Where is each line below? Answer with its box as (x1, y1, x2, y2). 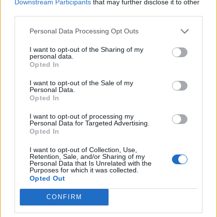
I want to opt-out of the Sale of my (30, 78, 133, 87)
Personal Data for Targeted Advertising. (30, 119, 150, 127)
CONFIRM (46, 193, 82, 201)
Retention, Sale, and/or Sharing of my (30, 152, 145, 160)
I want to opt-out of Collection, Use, (30, 145, 137, 154)
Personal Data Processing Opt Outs (30, 27, 139, 35)
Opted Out (30, 174, 65, 182)
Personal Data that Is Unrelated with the (30, 159, 152, 167)
